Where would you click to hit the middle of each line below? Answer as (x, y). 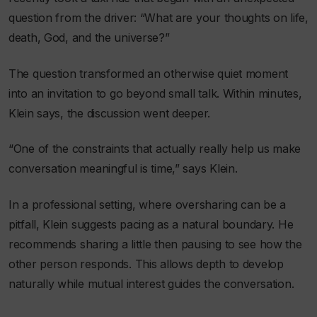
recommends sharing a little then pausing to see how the (155, 244)
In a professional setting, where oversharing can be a (148, 204)
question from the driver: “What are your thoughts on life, (158, 18)
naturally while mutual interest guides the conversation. (151, 283)
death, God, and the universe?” (89, 38)
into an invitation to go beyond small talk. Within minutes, (155, 93)
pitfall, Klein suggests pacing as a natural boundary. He (151, 224)
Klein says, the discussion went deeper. (110, 113)
